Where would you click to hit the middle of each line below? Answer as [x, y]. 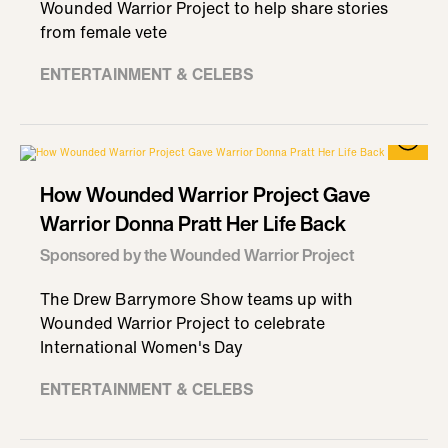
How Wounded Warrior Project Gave [205, 194]
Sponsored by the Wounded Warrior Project [197, 255]
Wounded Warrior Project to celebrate [182, 323]
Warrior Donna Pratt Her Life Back [193, 223]
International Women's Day [141, 347]
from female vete [103, 32]
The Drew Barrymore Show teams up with [196, 299]
